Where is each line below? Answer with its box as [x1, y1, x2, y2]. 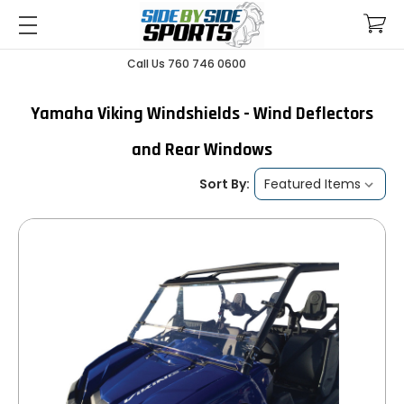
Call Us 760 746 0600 [126, 56, 246, 71]
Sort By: [199, 175, 250, 193]
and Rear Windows [132, 138, 272, 161]
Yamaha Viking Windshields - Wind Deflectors [31, 102, 373, 125]
